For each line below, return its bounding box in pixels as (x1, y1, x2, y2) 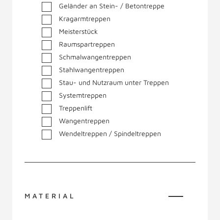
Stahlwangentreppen (59, 65, 124, 74)
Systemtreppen (59, 91, 107, 99)
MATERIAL (25, 192, 76, 200)
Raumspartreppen (59, 40, 115, 48)
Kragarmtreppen (59, 14, 110, 23)
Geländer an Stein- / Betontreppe (59, 1, 165, 10)
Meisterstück (59, 27, 98, 35)
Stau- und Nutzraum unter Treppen (59, 78, 169, 86)
